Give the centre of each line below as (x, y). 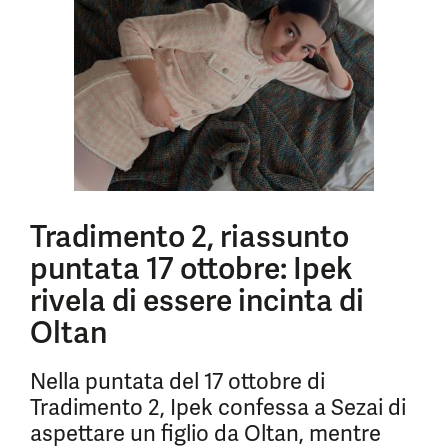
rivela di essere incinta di (197, 300)
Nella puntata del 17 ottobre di (177, 381)
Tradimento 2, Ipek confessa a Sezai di (218, 407)
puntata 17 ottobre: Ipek (191, 268)
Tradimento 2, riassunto (189, 236)
